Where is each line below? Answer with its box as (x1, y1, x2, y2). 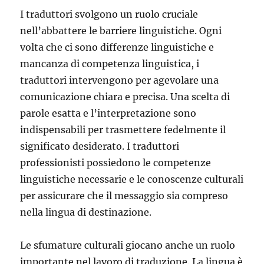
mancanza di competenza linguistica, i (20, 57, 200, 70)
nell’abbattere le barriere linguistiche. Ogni (20, 24, 222, 37)
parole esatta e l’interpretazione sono (20, 107, 197, 119)
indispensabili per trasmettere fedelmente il (20, 123, 226, 136)
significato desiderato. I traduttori (20, 140, 180, 152)
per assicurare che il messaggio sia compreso (20, 189, 229, 202)
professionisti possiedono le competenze (20, 156, 212, 169)
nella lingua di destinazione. (20, 206, 152, 218)
